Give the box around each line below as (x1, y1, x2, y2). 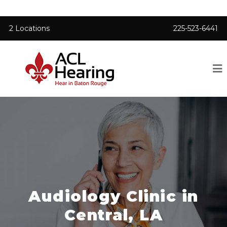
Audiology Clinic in (28, 187, 199, 206)
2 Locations (9, 24, 50, 33)
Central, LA (64, 206, 163, 224)
